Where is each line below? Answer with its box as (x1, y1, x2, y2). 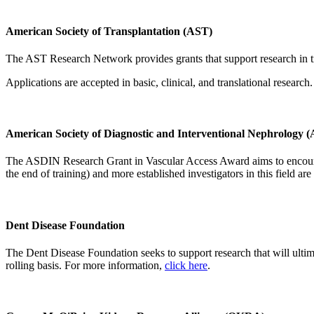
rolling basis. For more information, (6, 259, 165, 271)
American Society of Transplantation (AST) (6, 25, 212, 37)
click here (165, 259, 207, 271)
